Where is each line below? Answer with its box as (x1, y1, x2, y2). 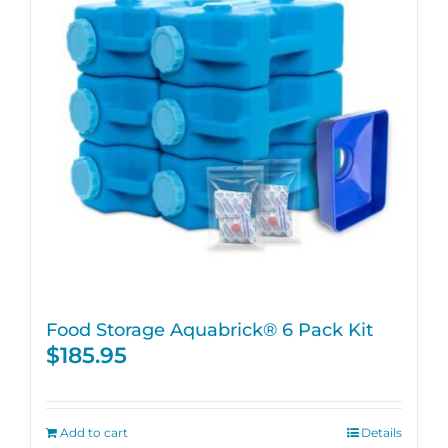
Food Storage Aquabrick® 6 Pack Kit (46, 319, 373, 340)
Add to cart (60, 425, 128, 440)
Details (361, 425, 402, 440)
